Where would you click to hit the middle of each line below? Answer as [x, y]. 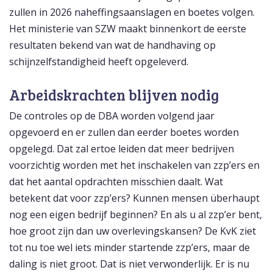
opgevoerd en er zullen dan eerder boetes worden [124, 133]
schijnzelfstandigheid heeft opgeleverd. [99, 62]
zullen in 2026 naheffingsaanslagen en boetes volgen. [132, 12]
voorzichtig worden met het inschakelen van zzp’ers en [134, 165]
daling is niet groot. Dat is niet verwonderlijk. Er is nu [129, 264]
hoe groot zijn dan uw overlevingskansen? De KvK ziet [133, 231]
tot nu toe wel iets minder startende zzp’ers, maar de [129, 248]
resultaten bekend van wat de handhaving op [112, 45]
